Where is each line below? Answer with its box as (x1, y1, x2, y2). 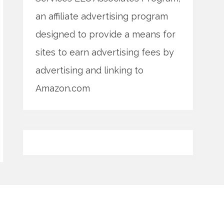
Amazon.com (35, 83, 90, 94)
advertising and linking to (35, 65, 143, 76)
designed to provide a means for (35, 29, 175, 40)
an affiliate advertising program (35, 11, 168, 22)
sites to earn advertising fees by (35, 47, 174, 58)
